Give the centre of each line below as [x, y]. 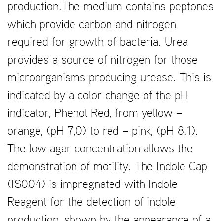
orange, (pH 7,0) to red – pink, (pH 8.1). [103, 132]
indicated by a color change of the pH [98, 96]
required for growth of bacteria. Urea [98, 43]
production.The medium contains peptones [110, 7]
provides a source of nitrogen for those [103, 61]
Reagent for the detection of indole [92, 203]
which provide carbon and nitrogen [92, 25]
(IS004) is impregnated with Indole [92, 185]
